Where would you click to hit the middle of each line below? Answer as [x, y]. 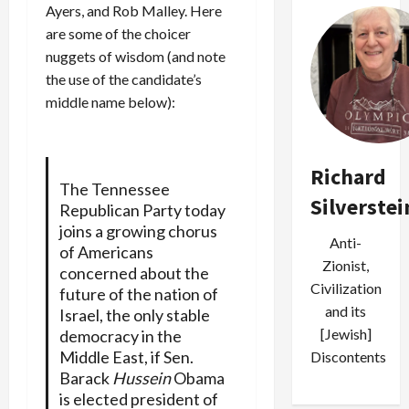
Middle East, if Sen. [126, 357]
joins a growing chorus [138, 231]
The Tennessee [114, 189]
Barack [85, 378]
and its [346, 311]
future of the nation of [138, 294]
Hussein [141, 378]
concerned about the [134, 273]
